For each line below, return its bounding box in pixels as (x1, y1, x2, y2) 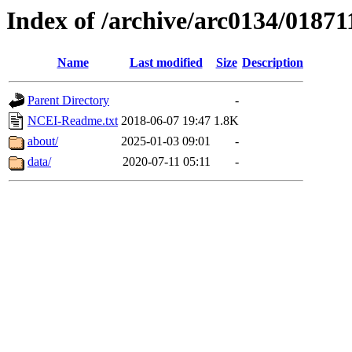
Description (242, 56, 303, 70)
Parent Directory (27, 93, 109, 108)
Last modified (129, 56, 203, 70)
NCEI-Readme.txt (27, 114, 118, 128)
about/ (27, 134, 58, 148)
